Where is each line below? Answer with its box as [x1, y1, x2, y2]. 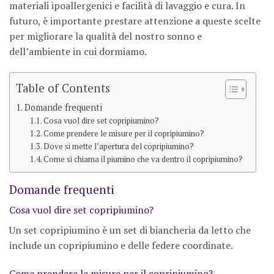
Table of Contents [16, 80, 110, 95]
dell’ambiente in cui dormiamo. [9, 44, 147, 58]
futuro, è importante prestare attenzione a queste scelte [9, 13, 261, 28]
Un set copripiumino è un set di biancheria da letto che [9, 223, 251, 237]
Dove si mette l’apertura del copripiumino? [43, 141, 194, 152]
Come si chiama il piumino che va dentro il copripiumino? [43, 154, 243, 165]
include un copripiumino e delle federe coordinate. [9, 239, 233, 253]
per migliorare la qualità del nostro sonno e [9, 29, 202, 43]
